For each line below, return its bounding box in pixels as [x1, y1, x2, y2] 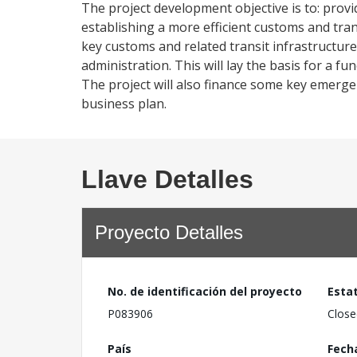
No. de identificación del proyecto [108, 284, 302, 299]
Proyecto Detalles [95, 222, 243, 243]
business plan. [81, 95, 167, 112]
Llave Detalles [81, 165, 253, 194]
